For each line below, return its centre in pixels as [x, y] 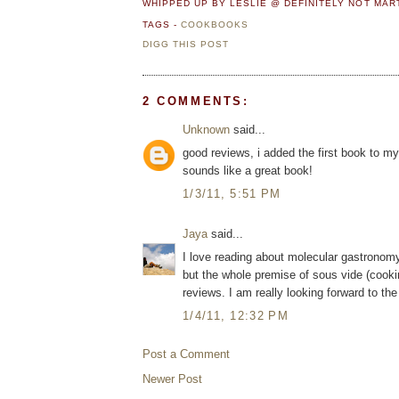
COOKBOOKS [215, 24]
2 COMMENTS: [196, 101]
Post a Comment [186, 354]
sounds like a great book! [248, 171]
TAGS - [162, 24]
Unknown [206, 129]
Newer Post [172, 379]
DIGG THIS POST [186, 45]
